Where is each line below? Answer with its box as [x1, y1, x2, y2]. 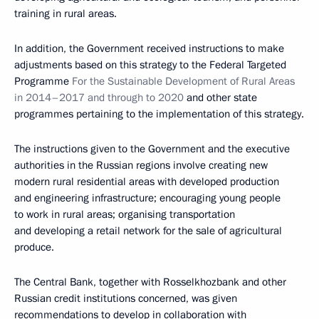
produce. [14, 240, 54, 254]
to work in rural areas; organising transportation [14, 207, 235, 221]
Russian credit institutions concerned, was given [14, 291, 237, 305]
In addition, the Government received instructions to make [14, 41, 284, 56]
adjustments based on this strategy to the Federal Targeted [14, 58, 286, 72]
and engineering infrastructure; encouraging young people [14, 191, 281, 205]
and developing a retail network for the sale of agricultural [14, 224, 282, 238]
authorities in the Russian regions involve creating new [14, 158, 268, 172]
